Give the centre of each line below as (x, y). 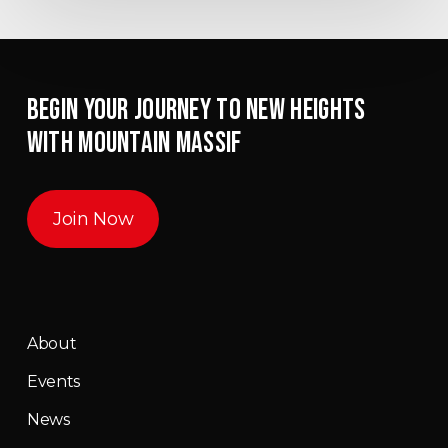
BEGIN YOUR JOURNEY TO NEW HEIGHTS (196, 111)
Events (53, 382)
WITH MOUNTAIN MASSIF (134, 144)
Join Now (93, 219)
